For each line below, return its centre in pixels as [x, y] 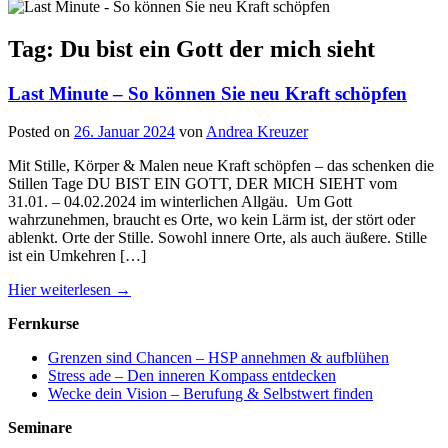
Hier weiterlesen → [69, 290]
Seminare [40, 428]
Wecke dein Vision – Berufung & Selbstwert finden [210, 394]
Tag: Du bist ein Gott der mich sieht [191, 48]
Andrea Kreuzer [257, 132]
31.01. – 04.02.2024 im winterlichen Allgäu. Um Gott [180, 202]
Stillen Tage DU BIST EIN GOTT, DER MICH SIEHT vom [202, 184]
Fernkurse [43, 324]
